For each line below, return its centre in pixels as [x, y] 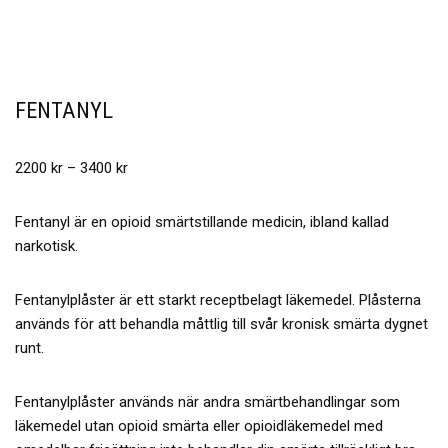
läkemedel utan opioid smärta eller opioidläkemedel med [199, 425]
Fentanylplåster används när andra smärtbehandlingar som [207, 401]
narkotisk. [46, 245]
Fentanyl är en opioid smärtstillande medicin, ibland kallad [202, 221]
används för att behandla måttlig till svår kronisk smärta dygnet [221, 323]
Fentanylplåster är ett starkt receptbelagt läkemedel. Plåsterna [218, 299]
